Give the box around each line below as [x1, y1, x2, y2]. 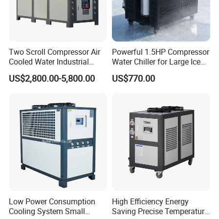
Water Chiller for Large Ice [111, 56, 200, 67]
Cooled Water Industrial [9, 56, 89, 67]
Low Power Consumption [9, 196, 96, 207]
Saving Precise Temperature [111, 205, 208, 217]
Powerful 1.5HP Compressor [111, 46, 209, 58]
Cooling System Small [9, 205, 86, 217]
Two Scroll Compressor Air [9, 46, 101, 58]
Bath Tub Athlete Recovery [111, 66, 202, 77]
